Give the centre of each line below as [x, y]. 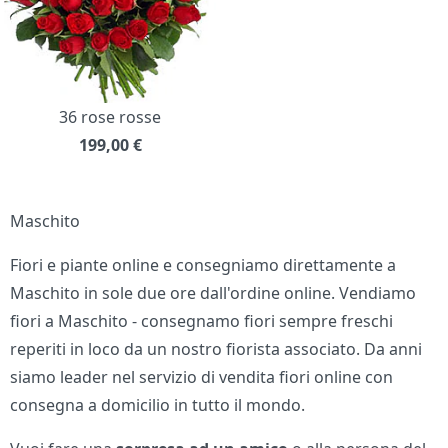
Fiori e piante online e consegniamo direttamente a [203, 265]
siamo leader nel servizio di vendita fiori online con [202, 377]
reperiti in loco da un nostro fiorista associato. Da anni [216, 349]
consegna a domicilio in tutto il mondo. [158, 405]
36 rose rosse [110, 117]
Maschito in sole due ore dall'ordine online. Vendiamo [213, 293]
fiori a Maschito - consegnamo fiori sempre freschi [202, 321]
